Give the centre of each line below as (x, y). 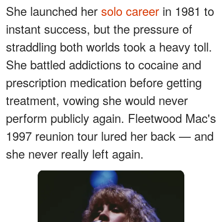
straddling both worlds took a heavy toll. (109, 46)
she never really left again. (75, 153)
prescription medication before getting (104, 82)
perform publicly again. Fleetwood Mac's (111, 117)
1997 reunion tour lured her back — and (110, 135)
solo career (130, 10)
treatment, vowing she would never (97, 100)
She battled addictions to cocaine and (104, 64)
